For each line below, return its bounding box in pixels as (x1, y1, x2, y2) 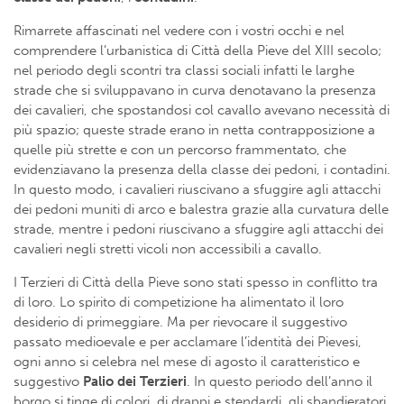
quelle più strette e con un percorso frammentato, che (14, 141, 346, 158)
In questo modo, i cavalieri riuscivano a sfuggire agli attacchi (14, 180, 381, 197)
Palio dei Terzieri (83, 372, 187, 390)
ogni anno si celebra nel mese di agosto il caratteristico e (14, 353, 360, 370)
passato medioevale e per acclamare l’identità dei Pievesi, (14, 333, 362, 350)
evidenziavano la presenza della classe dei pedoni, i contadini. (14, 161, 390, 178)
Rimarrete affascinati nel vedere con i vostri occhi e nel (14, 22, 344, 39)
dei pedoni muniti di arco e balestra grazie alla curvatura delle (14, 200, 389, 217)
